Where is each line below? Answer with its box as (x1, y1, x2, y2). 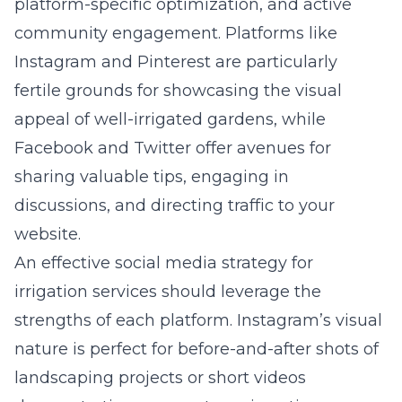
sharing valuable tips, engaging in (14, 167, 289, 187)
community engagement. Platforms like (14, 23, 337, 43)
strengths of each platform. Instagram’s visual (14, 310, 382, 330)
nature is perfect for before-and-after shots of (14, 339, 379, 359)
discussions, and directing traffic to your (14, 196, 335, 215)
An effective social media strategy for (14, 253, 313, 273)
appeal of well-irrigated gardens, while (14, 109, 326, 129)
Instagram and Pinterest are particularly (14, 52, 337, 72)
